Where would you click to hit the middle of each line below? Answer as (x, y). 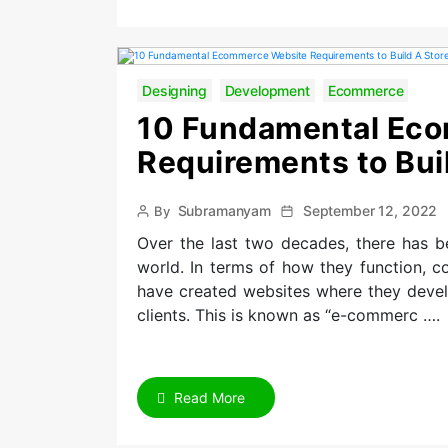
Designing (174, 90)
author (156, 228)
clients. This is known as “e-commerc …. (288, 315)
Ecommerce (365, 90)
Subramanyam (224, 210)
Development (267, 90)
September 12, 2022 (370, 210)
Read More (207, 397)
